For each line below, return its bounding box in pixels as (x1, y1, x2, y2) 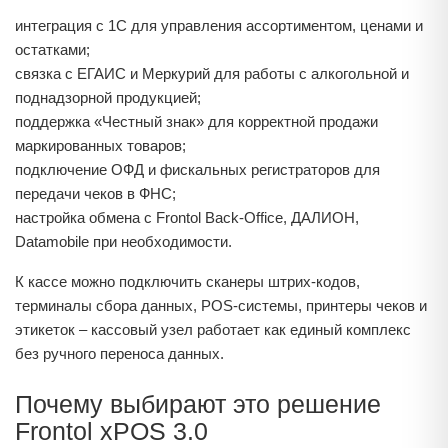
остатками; (15, 41, 90, 58)
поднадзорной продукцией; (15, 89, 201, 106)
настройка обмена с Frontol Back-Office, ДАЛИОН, (15, 209, 359, 226)
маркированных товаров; (15, 137, 186, 154)
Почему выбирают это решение (15, 390, 381, 418)
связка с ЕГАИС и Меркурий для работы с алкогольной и (15, 65, 409, 82)
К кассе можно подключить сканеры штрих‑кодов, (15, 273, 360, 290)
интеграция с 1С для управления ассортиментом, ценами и (15, 17, 423, 34)
